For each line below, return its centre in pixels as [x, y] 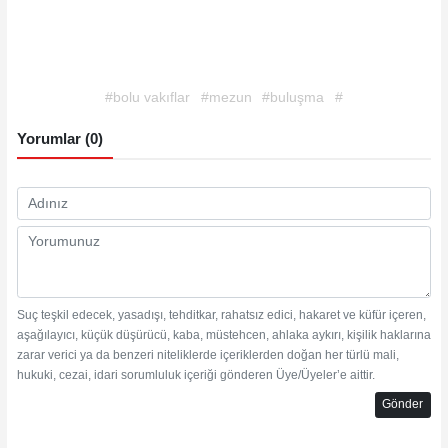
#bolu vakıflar [147, 98]
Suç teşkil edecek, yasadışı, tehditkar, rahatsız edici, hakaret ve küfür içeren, [221, 315]
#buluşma [293, 98]
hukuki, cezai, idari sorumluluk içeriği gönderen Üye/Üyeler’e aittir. [195, 375]
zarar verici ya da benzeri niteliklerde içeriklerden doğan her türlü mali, [207, 355]
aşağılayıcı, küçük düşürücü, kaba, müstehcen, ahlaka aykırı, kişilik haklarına [223, 335]
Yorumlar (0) [59, 139]
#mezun [226, 98]
